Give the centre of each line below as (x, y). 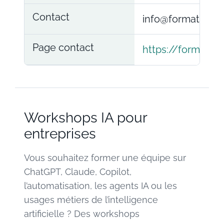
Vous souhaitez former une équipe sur (105, 157)
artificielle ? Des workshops (82, 213)
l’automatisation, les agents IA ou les (100, 185)
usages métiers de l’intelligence (91, 199)
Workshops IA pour (85, 117)
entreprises (60, 133)
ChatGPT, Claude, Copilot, (78, 171)
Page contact (63, 47)
